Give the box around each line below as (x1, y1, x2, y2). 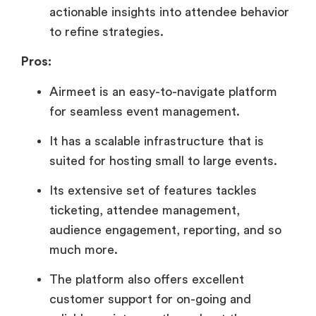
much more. (49, 243, 121, 256)
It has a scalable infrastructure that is (49, 134, 264, 147)
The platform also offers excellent (49, 272, 244, 286)
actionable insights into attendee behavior (49, 6, 289, 19)
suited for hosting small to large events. (49, 154, 281, 167)
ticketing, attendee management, (49, 203, 240, 217)
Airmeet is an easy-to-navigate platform (49, 85, 277, 98)
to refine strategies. (49, 25, 164, 39)
